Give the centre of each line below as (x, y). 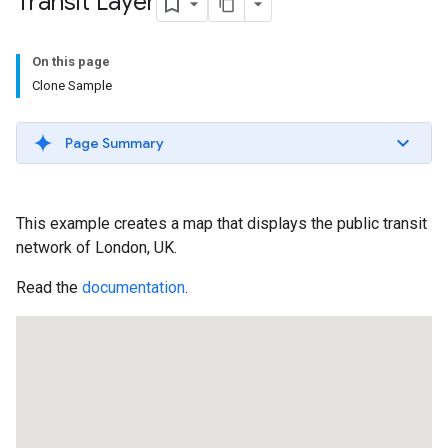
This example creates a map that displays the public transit (221, 223)
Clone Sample (72, 85)
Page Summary (114, 143)
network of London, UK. (96, 247)
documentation (133, 287)
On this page (71, 61)
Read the (49, 287)
